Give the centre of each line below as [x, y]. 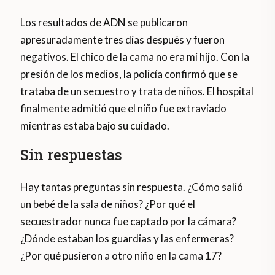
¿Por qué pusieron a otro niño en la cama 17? [121, 256]
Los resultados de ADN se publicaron [104, 23]
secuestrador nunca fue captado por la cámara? [129, 222]
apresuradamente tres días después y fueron [123, 40]
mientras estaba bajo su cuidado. [95, 126]
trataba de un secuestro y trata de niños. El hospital [137, 91]
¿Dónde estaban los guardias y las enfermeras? [127, 239]
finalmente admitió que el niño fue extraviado [124, 109]
